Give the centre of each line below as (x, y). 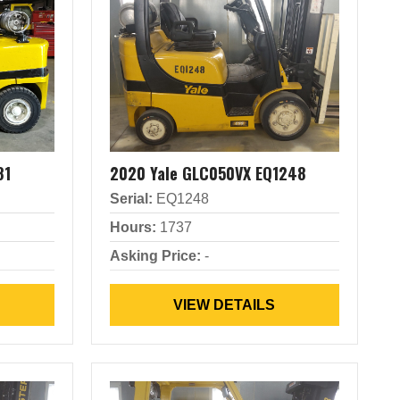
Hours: (133, 227)
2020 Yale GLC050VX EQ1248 (208, 173)
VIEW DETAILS (225, 305)
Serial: (131, 199)
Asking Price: (155, 256)
